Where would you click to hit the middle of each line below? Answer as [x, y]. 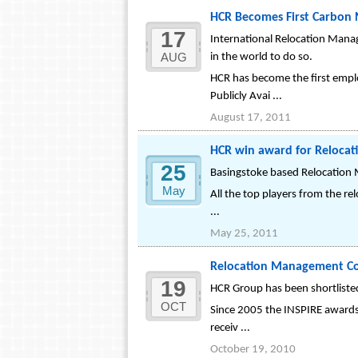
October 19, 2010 [253, 350]
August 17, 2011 [251, 118]
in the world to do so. [261, 57]
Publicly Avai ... [246, 96]
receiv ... [230, 328]
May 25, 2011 [244, 234]
